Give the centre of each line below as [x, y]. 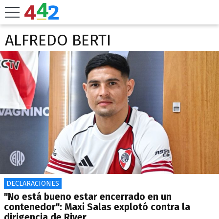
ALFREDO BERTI [58, 40]
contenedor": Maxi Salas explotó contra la [97, 207]
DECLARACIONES [33, 184]
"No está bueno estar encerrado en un [88, 197]
